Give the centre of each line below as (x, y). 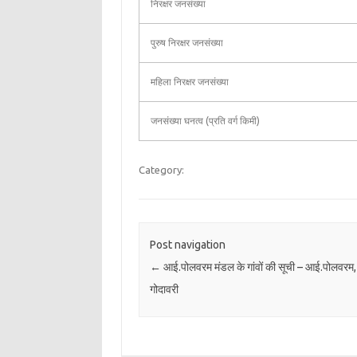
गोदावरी (164, 290)
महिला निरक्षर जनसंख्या (189, 82)
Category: (161, 170)
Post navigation (187, 245)
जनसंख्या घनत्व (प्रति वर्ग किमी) (205, 121)
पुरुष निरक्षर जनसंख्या (186, 43)
